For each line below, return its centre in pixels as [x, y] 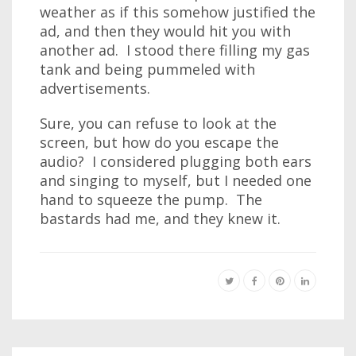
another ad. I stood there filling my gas [175, 50]
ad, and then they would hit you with [165, 31]
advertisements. [95, 88]
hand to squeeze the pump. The [151, 199]
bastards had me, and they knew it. [160, 219]
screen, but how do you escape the [159, 142]
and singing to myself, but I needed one [176, 180]
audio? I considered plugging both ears [176, 161]
